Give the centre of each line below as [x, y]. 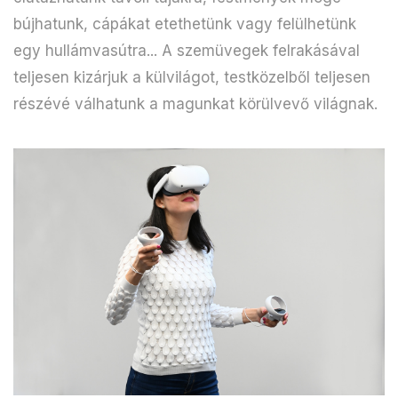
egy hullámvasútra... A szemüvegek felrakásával [187, 50]
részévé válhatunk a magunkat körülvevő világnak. [195, 103]
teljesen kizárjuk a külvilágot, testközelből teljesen [192, 77]
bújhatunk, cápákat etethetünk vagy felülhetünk [185, 24]
